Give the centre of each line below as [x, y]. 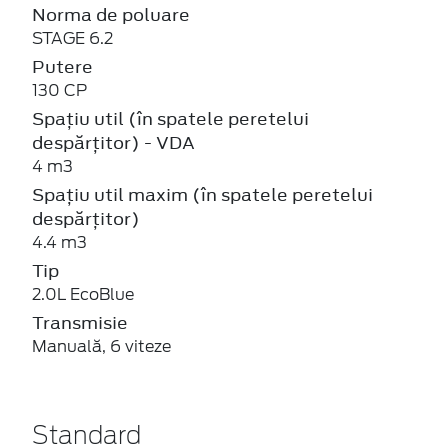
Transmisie [80, 322]
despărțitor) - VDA [113, 142]
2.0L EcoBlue [83, 294]
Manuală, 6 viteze [101, 346]
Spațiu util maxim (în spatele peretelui [202, 194]
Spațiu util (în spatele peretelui [170, 118]
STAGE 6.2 [72, 38]
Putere [62, 66]
